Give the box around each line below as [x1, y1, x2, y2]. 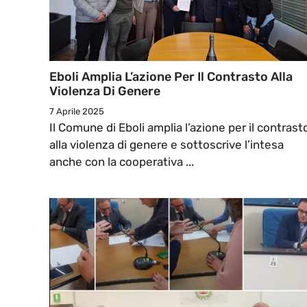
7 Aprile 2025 [49, 106, 104, 117]
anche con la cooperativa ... [49, 155, 194, 169]
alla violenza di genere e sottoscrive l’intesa [49, 138, 284, 152]
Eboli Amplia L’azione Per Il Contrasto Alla [49, 69, 293, 85]
